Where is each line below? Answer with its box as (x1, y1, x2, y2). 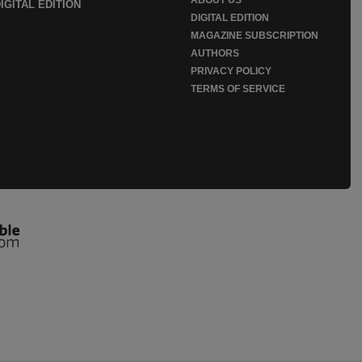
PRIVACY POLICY (191, 65, 271, 77)
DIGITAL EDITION (191, 11, 269, 23)
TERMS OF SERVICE (191, 82, 285, 95)
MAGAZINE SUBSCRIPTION (191, 29, 318, 41)
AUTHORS (191, 47, 239, 59)
